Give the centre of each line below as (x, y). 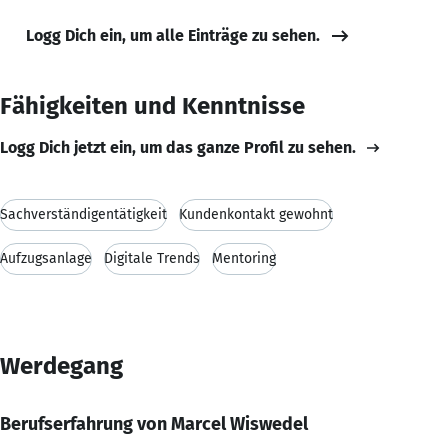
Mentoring (244, 258)
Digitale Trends (152, 258)
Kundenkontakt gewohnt (256, 214)
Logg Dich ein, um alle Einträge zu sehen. (173, 35)
